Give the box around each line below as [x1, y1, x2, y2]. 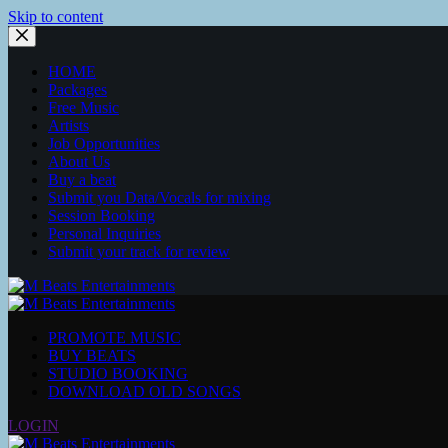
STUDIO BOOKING [48, 365, 188, 382]
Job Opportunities [48, 135, 160, 152]
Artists [48, 117, 89, 134]
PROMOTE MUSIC [48, 329, 181, 346]
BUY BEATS [48, 347, 136, 364]
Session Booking [48, 207, 155, 224]
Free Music [48, 99, 119, 116]
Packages [48, 81, 107, 98]
